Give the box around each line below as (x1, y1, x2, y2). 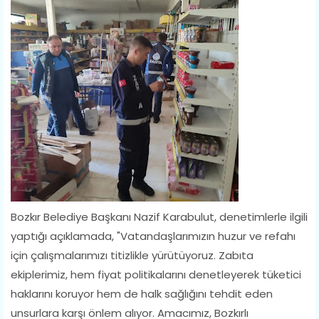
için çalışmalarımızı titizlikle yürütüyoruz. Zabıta (11, 247, 253, 263)
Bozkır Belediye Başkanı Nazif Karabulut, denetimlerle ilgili (11, 209, 308, 224)
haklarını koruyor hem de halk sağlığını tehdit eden (11, 286, 273, 301)
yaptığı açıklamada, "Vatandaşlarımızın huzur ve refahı (11, 228, 296, 244)
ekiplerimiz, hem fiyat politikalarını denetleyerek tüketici (11, 266, 301, 282)
